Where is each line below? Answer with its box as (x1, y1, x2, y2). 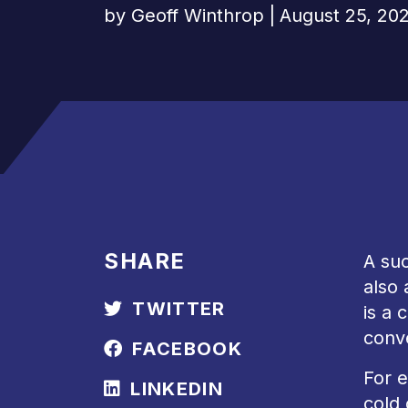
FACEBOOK (132, 338, 242, 360)
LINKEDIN (130, 378, 223, 400)
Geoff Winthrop (131, 5, 264, 26)
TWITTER (132, 298, 226, 320)
